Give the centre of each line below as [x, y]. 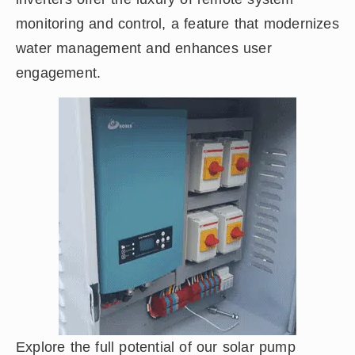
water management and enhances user [144, 48]
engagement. [59, 73]
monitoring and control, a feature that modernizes [177, 23]
